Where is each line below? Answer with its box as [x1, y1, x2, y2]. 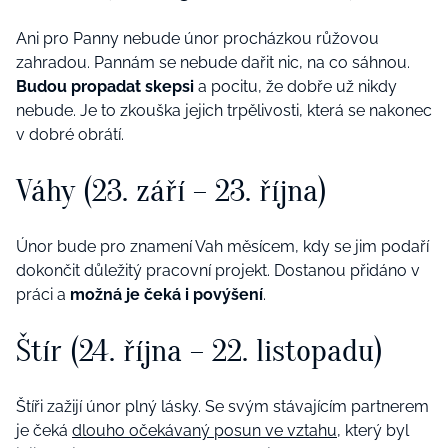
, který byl [337, 420, 409, 440]
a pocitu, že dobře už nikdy [194, 76, 397, 96]
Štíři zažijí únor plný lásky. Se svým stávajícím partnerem [16, 396, 429, 416]
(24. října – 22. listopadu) [70, 332, 383, 370]
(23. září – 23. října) [83, 172, 327, 210]
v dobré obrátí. [16, 124, 124, 144]
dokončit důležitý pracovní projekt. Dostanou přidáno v [16, 260, 420, 280]
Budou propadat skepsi [16, 76, 194, 96]
